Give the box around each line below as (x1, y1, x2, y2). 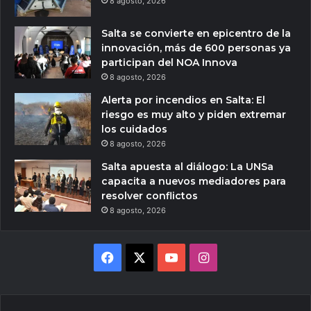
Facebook (113, 249, 171, 264)
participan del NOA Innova (101, 56, 237, 69)
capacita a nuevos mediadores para (101, 175, 286, 188)
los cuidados (101, 123, 167, 136)
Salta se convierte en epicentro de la (101, 27, 291, 40)
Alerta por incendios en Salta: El (101, 94, 265, 107)
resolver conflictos (101, 190, 198, 203)
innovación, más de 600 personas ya (101, 42, 291, 55)
